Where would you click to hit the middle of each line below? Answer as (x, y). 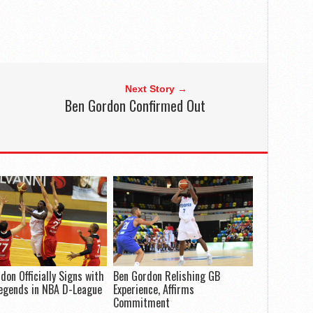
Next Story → (156, 89)
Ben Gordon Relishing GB (166, 276)
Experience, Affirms (153, 290)
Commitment (141, 303)
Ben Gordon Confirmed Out (136, 106)
